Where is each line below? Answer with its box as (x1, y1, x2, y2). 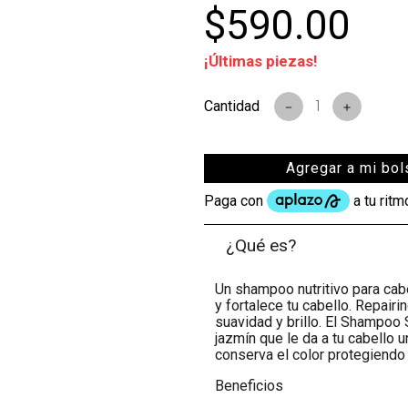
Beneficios (215, 377, 283, 394)
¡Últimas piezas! (204, 52, 318, 70)
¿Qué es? (226, 235, 297, 256)
